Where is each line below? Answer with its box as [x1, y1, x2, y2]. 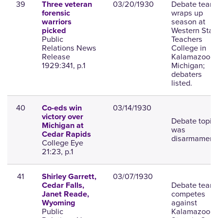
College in [171, 42, 206, 54]
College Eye [41, 137, 83, 149]
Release [41, 51, 70, 63]
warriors [41, 17, 72, 27]
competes [171, 188, 205, 200]
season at [171, 16, 205, 28]
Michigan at [41, 121, 84, 131]
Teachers [171, 33, 202, 46]
